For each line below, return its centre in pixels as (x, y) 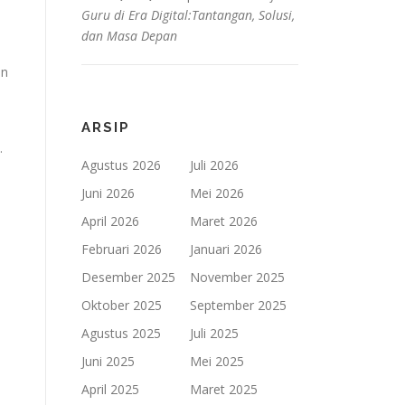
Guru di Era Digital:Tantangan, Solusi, (188, 15)
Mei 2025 (217, 361)
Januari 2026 (226, 249)
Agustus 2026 (121, 165)
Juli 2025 (214, 333)
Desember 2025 (128, 277)
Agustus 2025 (121, 333)
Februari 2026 (122, 249)
